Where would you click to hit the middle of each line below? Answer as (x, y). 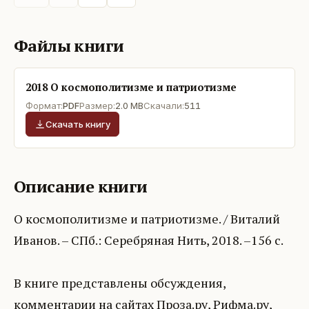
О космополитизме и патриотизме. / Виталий (147, 219)
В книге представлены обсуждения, (120, 283)
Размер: (97, 106)
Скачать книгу (78, 124)
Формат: (44, 106)
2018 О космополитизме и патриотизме (131, 87)
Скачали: (164, 106)
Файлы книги (69, 46)
